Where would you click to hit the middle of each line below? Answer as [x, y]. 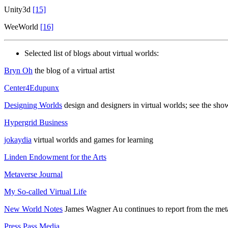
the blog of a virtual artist [74, 70]
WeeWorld [22, 26]
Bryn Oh [18, 70]
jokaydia [18, 139]
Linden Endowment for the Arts [55, 157]
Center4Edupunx [32, 88]
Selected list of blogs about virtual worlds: [92, 53]
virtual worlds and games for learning [92, 139]
